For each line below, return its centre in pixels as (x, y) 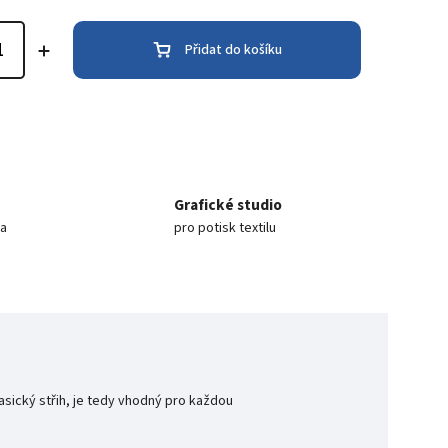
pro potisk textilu (224, 227)
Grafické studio (227, 204)
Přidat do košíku (233, 49)
